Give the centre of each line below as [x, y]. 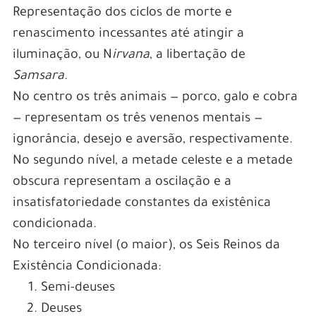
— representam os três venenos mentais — [137, 119]
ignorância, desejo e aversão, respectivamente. [152, 140]
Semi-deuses [78, 288]
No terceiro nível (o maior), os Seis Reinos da [146, 246]
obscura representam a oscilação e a [122, 182]
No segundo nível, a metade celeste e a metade [152, 161]
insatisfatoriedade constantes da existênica [141, 203]
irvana [130, 55]
